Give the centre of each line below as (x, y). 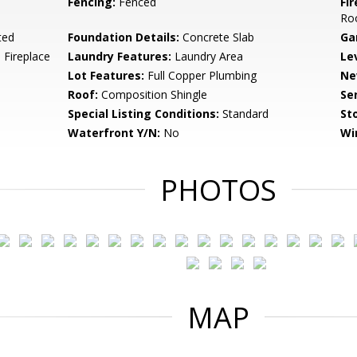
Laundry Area (208, 56)
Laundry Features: (120, 56)
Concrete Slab (217, 37)
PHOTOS (218, 190)
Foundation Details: (124, 37)
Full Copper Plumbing (201, 75)
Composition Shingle (153, 94)
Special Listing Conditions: (144, 114)
